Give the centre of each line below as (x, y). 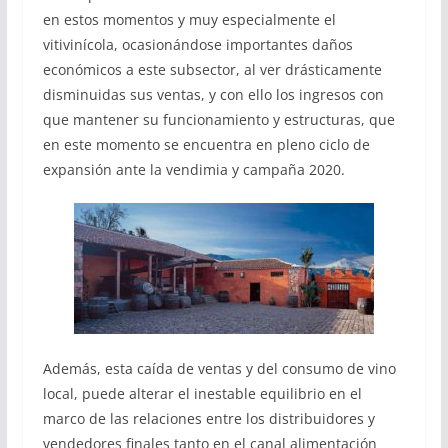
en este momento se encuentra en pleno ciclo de (206, 144)
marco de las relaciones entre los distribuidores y (208, 419)
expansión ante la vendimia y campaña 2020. (193, 169)
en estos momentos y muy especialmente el (189, 19)
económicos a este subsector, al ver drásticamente (212, 69)
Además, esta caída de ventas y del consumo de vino (219, 369)
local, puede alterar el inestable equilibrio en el (202, 394)
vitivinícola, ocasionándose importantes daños (197, 44)
